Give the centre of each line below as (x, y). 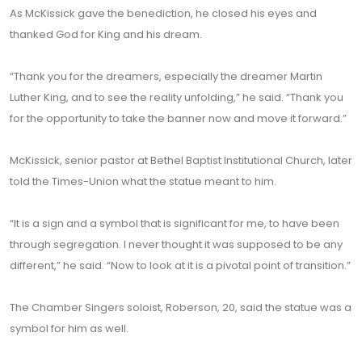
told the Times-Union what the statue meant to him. (143, 181)
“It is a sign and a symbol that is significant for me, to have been (175, 223)
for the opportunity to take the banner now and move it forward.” (178, 118)
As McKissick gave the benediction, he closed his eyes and (163, 13)
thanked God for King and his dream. (106, 34)
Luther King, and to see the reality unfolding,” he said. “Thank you (177, 97)
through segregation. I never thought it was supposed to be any (176, 244)
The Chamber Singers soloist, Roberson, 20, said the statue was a (181, 307)
